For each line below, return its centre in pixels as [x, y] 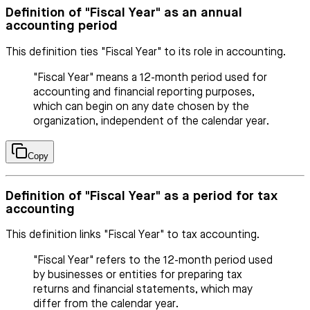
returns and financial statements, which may [143, 290]
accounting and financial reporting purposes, [144, 92]
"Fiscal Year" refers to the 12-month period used [153, 261]
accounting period [62, 26]
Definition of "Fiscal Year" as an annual [124, 13]
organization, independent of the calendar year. [151, 121]
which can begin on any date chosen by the [141, 107]
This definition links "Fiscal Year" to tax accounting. [133, 236]
